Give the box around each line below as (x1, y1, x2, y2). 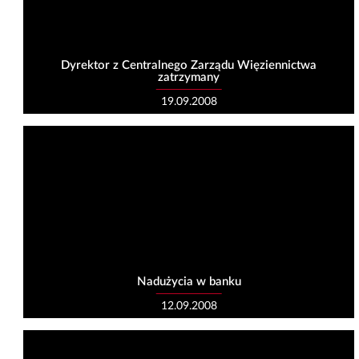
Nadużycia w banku (136, 276, 241, 288)
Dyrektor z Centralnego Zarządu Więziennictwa (61, 59, 317, 72)
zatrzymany (158, 71, 220, 84)
